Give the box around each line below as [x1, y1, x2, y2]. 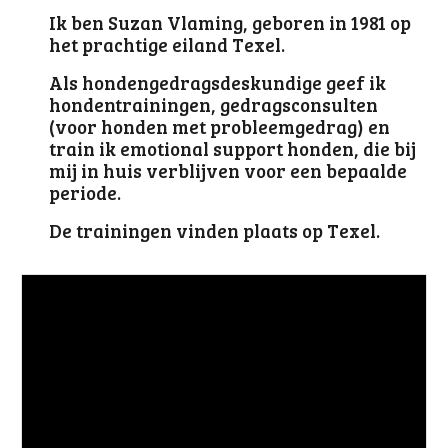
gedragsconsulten [220, 92, 379, 117]
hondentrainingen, [49, 92, 217, 117]
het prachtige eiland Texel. [49, 32, 286, 57]
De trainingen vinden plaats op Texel [49, 218, 377, 243]
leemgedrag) [252, 114, 365, 139]
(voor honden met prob [49, 114, 253, 139]
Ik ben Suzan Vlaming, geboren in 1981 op [49, 10, 412, 35]
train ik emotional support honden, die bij [49, 136, 417, 161]
